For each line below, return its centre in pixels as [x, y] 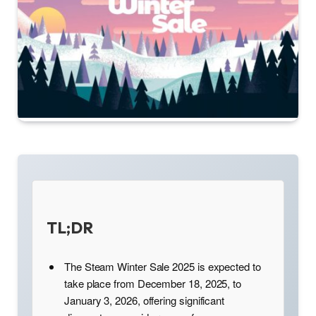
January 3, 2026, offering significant [145, 300]
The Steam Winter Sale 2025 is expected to [163, 267]
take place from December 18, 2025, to [153, 284]
